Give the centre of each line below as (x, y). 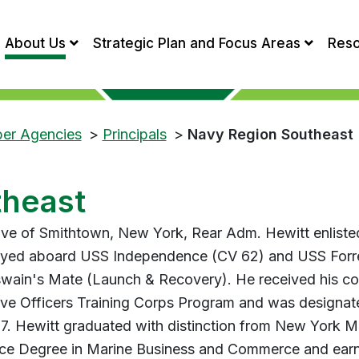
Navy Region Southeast (270, 135)
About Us (35, 42)
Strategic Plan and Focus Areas (196, 42)
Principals (134, 135)
